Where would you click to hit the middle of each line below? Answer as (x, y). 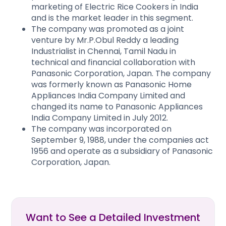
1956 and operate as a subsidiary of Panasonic (122, 151)
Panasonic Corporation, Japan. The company (121, 73)
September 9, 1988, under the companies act (120, 140)
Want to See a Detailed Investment (113, 217)
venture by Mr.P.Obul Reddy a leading (105, 40)
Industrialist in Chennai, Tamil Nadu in (104, 51)
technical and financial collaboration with (113, 62)
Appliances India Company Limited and (108, 95)
